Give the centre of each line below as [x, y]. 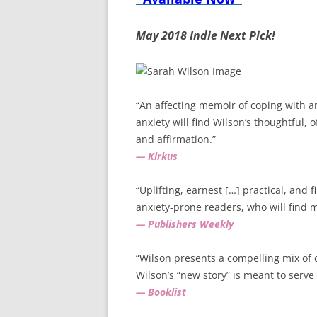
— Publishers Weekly [185, 224]
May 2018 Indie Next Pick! [206, 35]
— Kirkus [157, 156]
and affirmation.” [176, 139]
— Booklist [161, 292]
